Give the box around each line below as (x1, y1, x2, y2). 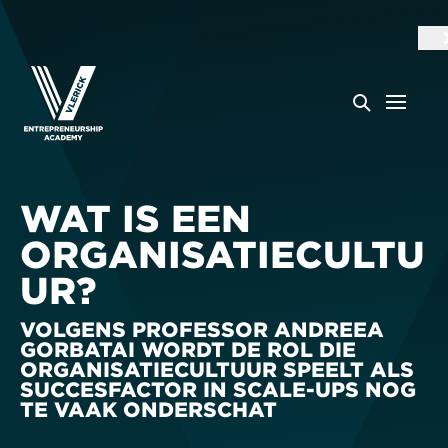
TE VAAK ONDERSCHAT (20, 396, 277, 421)
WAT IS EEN (20, 197, 251, 239)
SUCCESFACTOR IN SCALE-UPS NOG (20, 376, 416, 401)
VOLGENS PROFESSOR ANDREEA (20, 316, 384, 341)
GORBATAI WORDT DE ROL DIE (20, 336, 356, 361)
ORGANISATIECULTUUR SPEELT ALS (20, 356, 414, 381)
